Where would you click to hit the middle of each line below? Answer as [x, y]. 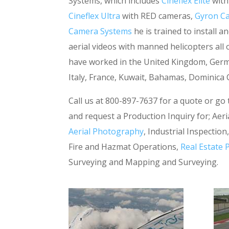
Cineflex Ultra [95, 16]
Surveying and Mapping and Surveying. [144, 162]
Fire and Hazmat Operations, [125, 146]
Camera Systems [100, 31]
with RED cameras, [158, 16]
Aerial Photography [106, 131]
